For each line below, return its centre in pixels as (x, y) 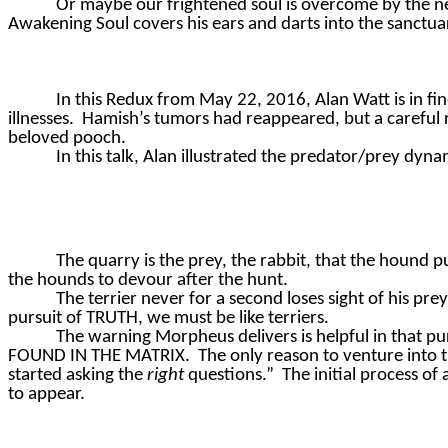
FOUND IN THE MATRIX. (99, 357)
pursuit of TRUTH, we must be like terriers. (168, 319)
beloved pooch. (67, 139)
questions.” (229, 376)
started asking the (77, 376)
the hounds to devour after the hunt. (148, 281)
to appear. (46, 395)
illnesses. (41, 120)
